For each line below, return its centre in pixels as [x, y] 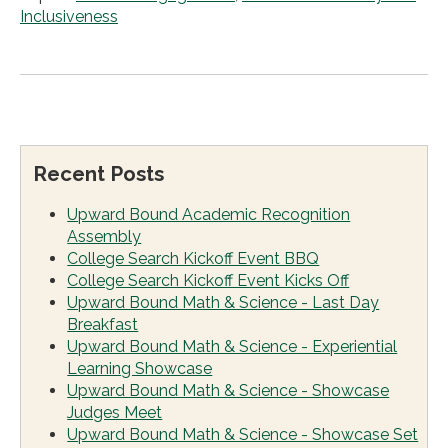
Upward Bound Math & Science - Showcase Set [243, 434]
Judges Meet [115, 412]
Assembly [104, 236]
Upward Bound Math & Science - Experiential [232, 346]
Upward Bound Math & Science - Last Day [223, 302]
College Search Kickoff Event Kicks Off [208, 280]
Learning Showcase [140, 368]
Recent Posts [98, 173]
